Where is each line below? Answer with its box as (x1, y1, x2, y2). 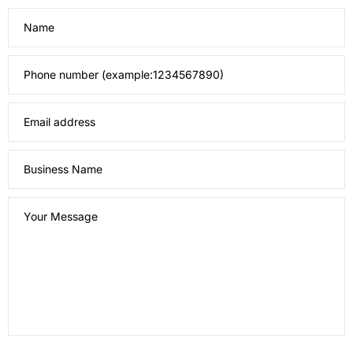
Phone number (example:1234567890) (24, 68, 224, 81)
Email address (24, 115, 95, 128)
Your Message (24, 210, 98, 223)
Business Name (24, 162, 102, 176)
